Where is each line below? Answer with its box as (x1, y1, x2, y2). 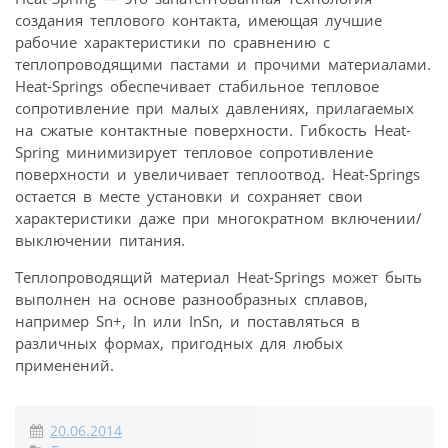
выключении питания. (15, 229, 185, 250)
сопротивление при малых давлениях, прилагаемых (15, 97, 414, 118)
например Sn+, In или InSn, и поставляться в (15, 310, 360, 331)
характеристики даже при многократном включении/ (15, 207, 422, 228)
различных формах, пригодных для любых (15, 332, 343, 353)
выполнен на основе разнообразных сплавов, (15, 288, 368, 309)
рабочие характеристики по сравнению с (15, 31, 330, 52)
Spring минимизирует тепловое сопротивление (15, 141, 373, 162)
